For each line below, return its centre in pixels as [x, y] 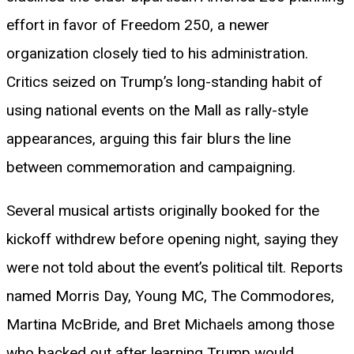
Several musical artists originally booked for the [163, 210]
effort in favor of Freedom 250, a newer [138, 24]
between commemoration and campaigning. [151, 167]
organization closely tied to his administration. [157, 53]
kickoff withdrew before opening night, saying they [172, 239]
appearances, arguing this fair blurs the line [149, 138]
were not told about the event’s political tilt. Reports [175, 267]
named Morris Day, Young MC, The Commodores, [170, 296]
